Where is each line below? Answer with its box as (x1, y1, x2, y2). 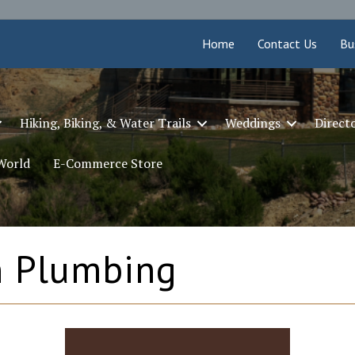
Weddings (224, 114, 281, 132)
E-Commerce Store (52, 155, 162, 173)
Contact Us (258, 36, 318, 52)
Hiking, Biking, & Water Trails (19, 114, 191, 132)
